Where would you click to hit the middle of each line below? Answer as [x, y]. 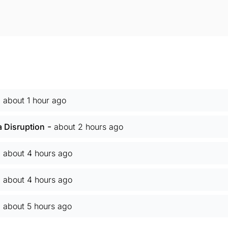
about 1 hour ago [35, 100]
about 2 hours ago [89, 127]
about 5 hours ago [37, 206]
